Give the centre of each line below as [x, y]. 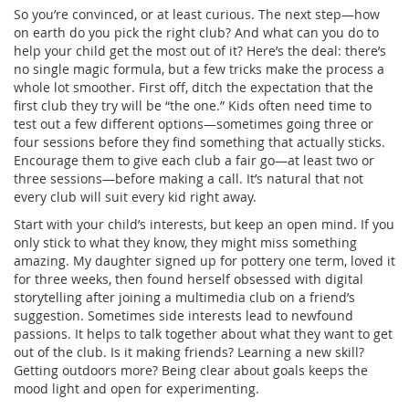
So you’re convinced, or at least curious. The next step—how [197, 15]
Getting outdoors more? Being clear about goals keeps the [191, 371]
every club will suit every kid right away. [135, 197]
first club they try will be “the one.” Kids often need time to [193, 106]
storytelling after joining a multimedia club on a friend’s [184, 298]
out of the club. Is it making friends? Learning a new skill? [189, 352]
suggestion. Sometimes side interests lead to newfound [184, 316]
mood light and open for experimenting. [136, 389]
